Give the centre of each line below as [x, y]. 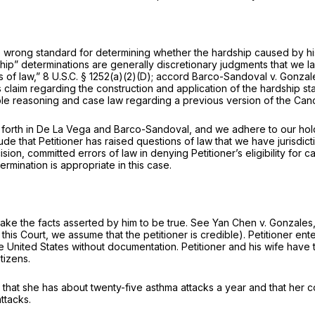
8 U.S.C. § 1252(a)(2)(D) [97, 77]
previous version [223, 101]
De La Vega [65, 129]
